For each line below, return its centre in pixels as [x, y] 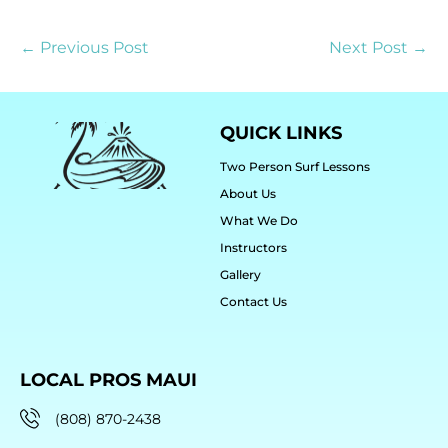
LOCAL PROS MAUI [108, 379]
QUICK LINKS [280, 132]
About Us [247, 193]
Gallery [240, 274]
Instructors [253, 247]
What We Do [258, 220]
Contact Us [253, 301]
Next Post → [378, 47]
